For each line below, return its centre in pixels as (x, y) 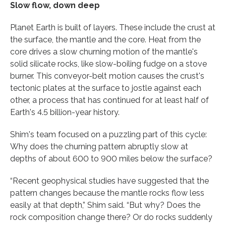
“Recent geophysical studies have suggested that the (109, 181)
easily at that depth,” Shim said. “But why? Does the (105, 205)
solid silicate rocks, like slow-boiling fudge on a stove (108, 64)
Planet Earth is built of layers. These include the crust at (113, 27)
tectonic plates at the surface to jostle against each (106, 88)
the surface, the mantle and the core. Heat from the (105, 39)
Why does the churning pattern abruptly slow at (99, 146)
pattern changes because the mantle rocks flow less (107, 193)
